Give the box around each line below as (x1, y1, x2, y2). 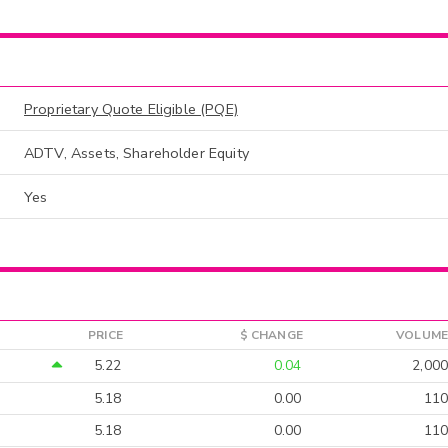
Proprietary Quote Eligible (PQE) (24, 99, 238, 120)
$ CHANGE (239, 326, 303, 343)
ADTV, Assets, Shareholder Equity (24, 143, 249, 164)
